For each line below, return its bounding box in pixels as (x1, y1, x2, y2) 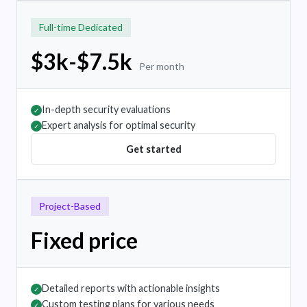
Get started (125, 143, 182, 156)
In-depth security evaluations (42, 103, 171, 116)
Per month (139, 60, 184, 73)
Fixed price (31, 227, 138, 254)
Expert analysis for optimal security (42, 119, 195, 132)
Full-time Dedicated (39, 21, 123, 34)
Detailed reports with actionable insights (42, 282, 220, 295)
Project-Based (39, 200, 101, 212)
